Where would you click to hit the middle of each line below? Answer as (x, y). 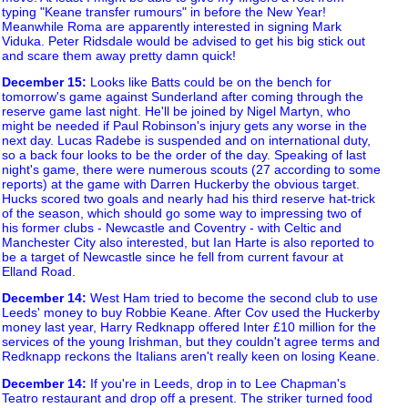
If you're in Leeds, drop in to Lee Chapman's (216, 383)
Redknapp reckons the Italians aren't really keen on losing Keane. (191, 357)
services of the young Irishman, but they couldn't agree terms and (191, 342)
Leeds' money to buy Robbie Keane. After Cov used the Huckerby (191, 313)
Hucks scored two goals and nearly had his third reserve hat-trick (189, 199)
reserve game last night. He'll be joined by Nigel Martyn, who (176, 112)
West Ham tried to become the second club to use (232, 298)
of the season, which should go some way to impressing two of (182, 214)
